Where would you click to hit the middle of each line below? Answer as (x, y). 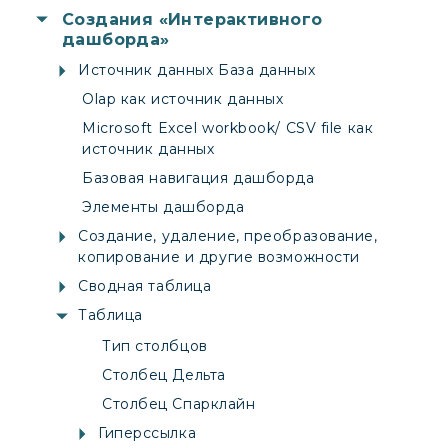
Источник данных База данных (197, 69)
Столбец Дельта (164, 374)
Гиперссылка (147, 432)
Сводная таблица (145, 285)
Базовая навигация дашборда (198, 177)
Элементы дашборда (163, 206)
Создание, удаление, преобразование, (228, 235)
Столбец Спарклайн (179, 403)
